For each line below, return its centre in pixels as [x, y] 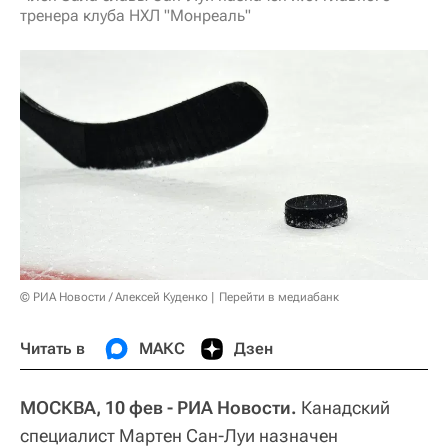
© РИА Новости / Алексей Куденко [114, 296]
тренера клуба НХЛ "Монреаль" [135, 15]
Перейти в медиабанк [279, 296]
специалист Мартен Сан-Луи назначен [179, 435]
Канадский [343, 407]
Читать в [52, 348]
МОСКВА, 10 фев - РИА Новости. [158, 407]
